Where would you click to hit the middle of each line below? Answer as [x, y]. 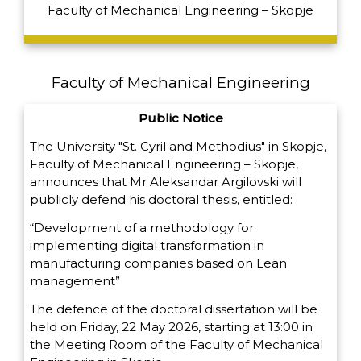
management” [75, 280]
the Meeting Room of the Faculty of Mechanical [176, 344]
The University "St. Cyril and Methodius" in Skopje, [178, 147]
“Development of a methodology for [142, 227]
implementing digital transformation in [147, 245]
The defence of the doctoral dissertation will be [174, 309]
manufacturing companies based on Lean [158, 263]
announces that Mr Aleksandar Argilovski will [166, 182]
